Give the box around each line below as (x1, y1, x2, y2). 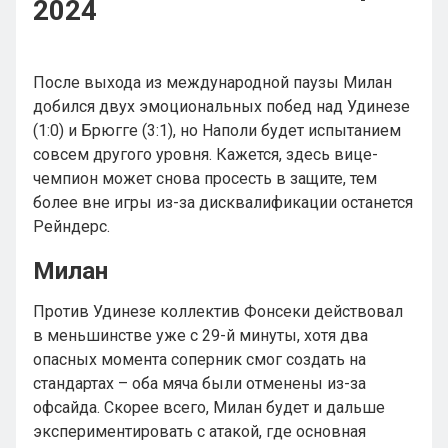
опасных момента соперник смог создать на (33, 350, 366, 369)
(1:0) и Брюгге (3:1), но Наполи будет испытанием (33, 121, 401, 140)
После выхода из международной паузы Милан (33, 73, 392, 92)
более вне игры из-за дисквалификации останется (33, 193, 413, 212)
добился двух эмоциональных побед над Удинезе (33, 97, 410, 116)
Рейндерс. (33, 217, 110, 236)
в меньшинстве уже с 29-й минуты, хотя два (33, 326, 368, 345)
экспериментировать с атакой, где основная (33, 422, 366, 441)
